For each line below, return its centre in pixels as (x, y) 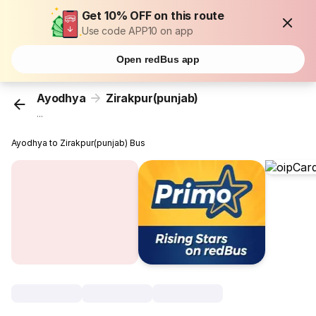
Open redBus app (158, 59)
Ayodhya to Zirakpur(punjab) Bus (79, 143)
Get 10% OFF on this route (153, 16)
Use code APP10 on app (137, 31)
